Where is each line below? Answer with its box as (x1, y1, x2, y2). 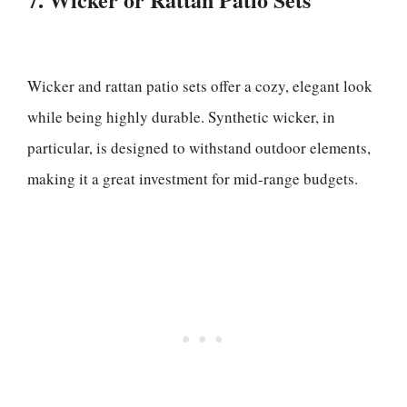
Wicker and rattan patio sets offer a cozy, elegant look (27, 75, 372, 96)
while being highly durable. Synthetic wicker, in (27, 106, 335, 127)
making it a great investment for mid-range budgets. (27, 168, 358, 189)
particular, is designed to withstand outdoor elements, (27, 137, 371, 158)
